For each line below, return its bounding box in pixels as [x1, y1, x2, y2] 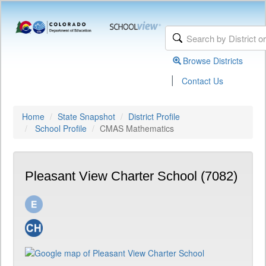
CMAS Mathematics [100, 122, 174, 134]
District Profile [128, 110, 180, 122]
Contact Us [182, 75, 224, 87]
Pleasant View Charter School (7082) [25, 169, 237, 183]
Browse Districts [183, 55, 243, 66]
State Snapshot [58, 110, 115, 122]
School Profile [35, 122, 87, 134]
